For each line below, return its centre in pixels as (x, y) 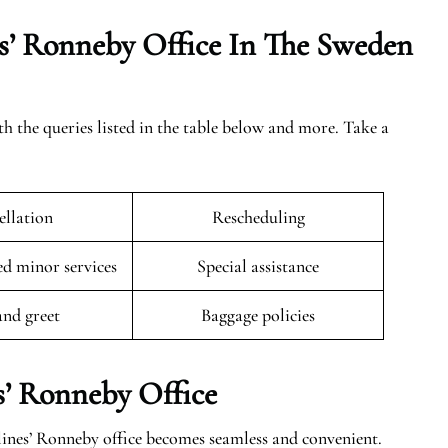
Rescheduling (258, 217)
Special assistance (258, 266)
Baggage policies (258, 315)
